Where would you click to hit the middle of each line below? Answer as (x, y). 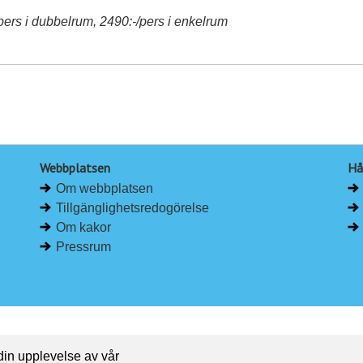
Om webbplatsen (105, 189)
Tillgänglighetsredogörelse (133, 208)
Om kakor (84, 228)
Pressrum (84, 247)
